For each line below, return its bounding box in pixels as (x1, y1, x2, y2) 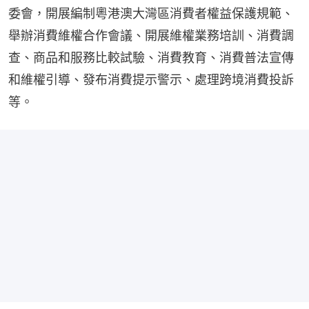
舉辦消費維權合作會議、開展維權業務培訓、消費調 (8, 28, 294, 43)
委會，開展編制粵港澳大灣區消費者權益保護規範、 (8, 6, 294, 21)
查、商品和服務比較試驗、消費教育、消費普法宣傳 (8, 50, 294, 65)
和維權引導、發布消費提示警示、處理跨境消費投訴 (8, 72, 294, 87)
